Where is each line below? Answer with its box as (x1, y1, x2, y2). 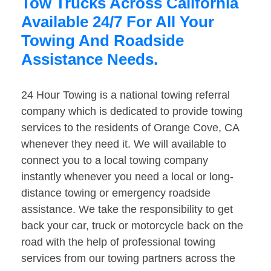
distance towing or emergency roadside (21, 187, 211, 200)
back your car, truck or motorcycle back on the (21, 220, 243, 232)
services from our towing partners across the (21, 252, 235, 265)
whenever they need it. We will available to (21, 138, 226, 151)
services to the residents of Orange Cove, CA (21, 122, 239, 134)
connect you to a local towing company (21, 154, 208, 167)
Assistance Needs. (21, 50, 158, 69)
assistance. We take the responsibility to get (21, 203, 233, 216)
